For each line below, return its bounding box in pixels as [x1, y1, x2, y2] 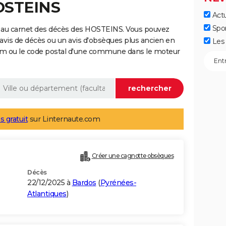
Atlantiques [27, 189, 67, 199]
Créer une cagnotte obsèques [91, 152, 174, 160]
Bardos [72, 178, 96, 188]
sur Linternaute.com [28, 115, 100, 124]
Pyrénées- [100, 178, 136, 188]
